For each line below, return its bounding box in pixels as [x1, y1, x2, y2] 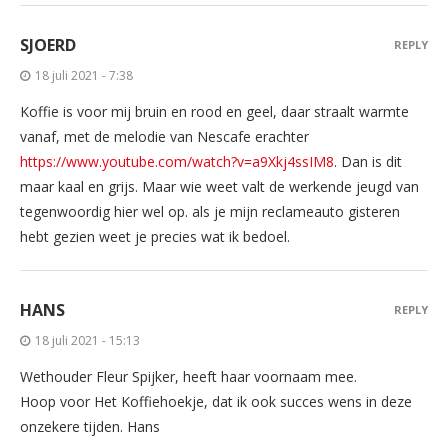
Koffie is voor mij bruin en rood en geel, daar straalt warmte [20, 101, 409, 121]
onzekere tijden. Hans [20, 416, 160, 436]
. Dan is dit [334, 151, 402, 171]
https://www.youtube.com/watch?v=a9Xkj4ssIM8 [20, 151, 334, 171]
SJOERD [20, 33, 76, 56]
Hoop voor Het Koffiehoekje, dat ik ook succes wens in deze [20, 391, 412, 411]
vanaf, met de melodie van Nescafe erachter [20, 126, 309, 146]
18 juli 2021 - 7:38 [35, 66, 133, 84]
